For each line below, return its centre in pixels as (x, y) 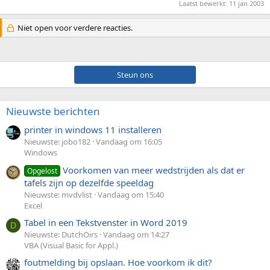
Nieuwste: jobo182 (57, 142)
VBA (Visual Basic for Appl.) (71, 245)
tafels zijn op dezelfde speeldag (89, 182)
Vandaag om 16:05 (129, 142)
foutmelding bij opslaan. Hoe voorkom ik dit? (118, 262)
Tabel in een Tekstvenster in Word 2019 (106, 222)
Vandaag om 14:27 (136, 234)
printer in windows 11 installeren (93, 130)
